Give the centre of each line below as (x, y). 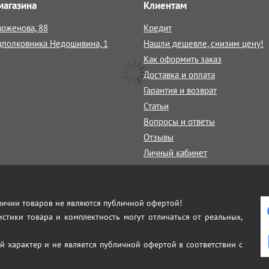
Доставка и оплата (179, 75)
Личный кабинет (175, 153)
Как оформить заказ (183, 59)
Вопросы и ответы (179, 122)
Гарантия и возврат (180, 90)
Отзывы (159, 137)
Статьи (156, 106)
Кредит (158, 28)
